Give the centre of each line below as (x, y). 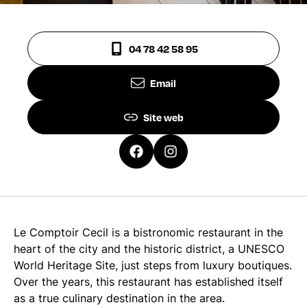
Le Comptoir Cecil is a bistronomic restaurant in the (148, 232)
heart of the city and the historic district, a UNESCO (149, 249)
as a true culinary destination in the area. (119, 298)
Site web (163, 117)
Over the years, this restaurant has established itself (148, 282)
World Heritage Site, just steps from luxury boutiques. (153, 265)
